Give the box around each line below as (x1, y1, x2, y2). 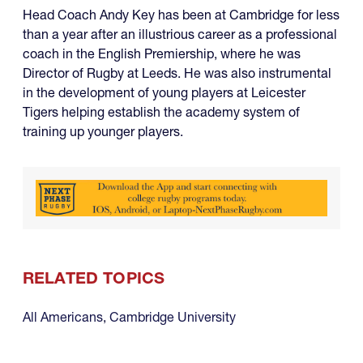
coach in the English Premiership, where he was (23, 45, 301, 62)
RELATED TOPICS (23, 267, 165, 288)
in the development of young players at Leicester (23, 83, 305, 100)
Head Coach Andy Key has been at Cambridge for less (23, 6, 340, 23)
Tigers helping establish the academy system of (23, 103, 300, 120)
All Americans (23, 308, 103, 325)
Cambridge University (109, 308, 236, 325)
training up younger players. (23, 122, 183, 139)
